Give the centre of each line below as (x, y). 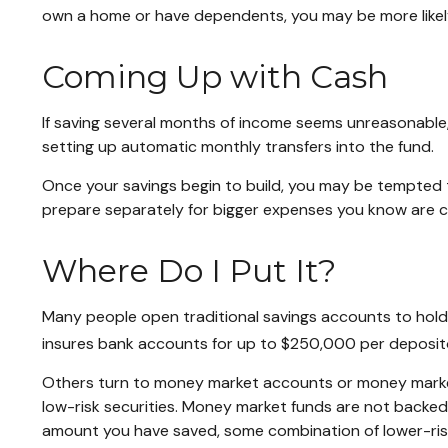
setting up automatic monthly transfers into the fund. (238, 146)
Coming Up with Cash (215, 76)
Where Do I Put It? (189, 270)
